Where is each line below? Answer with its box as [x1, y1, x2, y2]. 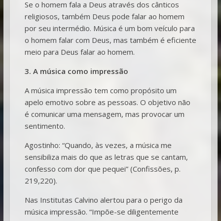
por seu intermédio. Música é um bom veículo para [24, 23, 195, 33]
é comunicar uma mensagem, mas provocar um [24, 109, 184, 119]
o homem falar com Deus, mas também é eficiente [24, 35, 196, 45]
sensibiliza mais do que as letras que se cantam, [24, 151, 188, 162]
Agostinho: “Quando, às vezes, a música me [24, 140, 172, 150]
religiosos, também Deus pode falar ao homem [24, 11, 184, 21]
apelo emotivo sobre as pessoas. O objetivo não [24, 97, 190, 107]
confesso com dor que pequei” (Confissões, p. [24, 163, 181, 174]
